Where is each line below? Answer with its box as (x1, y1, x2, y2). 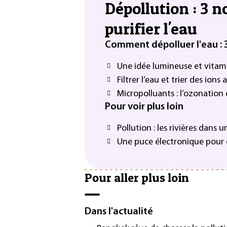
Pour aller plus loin (85, 170, 189, 185)
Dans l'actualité (85, 206, 153, 217)
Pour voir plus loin (105, 102, 183, 112)
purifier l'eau (105, 19, 197, 39)
